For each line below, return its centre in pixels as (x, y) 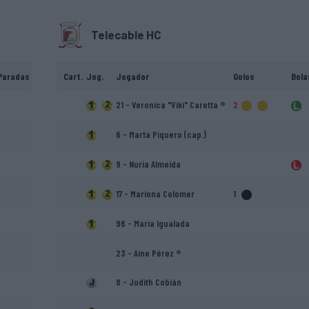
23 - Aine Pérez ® (148, 253)
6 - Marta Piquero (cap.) (161, 134)
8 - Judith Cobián (148, 282)
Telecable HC (126, 35)
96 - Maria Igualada (152, 223)
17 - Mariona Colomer (155, 194)
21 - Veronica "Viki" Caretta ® (170, 105)
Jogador (132, 77)
